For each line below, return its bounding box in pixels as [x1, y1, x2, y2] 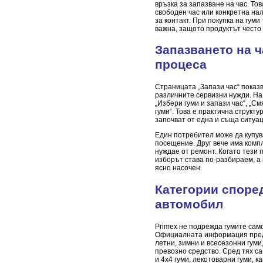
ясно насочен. [155, 164, 202, 173]
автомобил [155, 197, 223, 211]
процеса [155, 58, 207, 72]
